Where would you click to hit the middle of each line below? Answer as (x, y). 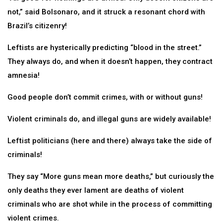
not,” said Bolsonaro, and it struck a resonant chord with (106, 12)
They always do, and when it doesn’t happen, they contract (110, 61)
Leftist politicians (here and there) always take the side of (110, 141)
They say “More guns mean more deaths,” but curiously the (111, 176)
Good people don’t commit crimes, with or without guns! (105, 97)
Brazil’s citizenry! (37, 26)
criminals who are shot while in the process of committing (110, 204)
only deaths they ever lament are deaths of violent (96, 190)
